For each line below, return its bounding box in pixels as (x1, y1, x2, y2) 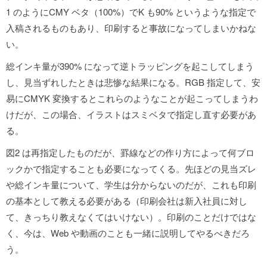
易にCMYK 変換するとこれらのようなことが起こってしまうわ (6, 92, 258, 104)
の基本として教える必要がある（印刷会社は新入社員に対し (6, 194, 247, 207)
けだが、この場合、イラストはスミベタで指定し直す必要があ (6, 108, 256, 120)
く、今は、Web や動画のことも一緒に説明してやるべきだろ (6, 226, 250, 239)
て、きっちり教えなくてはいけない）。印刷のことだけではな (6, 210, 256, 223)
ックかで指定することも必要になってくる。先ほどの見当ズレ (6, 162, 256, 175)
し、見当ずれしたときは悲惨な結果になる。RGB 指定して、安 (6, 76, 260, 88)
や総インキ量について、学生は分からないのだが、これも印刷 (6, 178, 256, 191)
